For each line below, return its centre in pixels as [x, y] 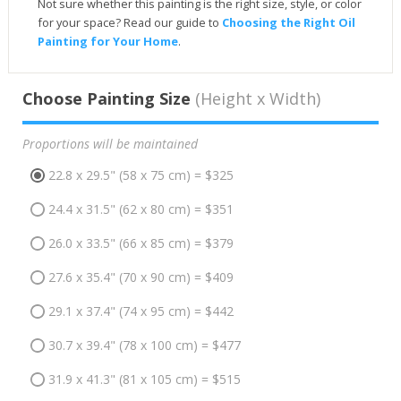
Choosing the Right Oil [288, 22]
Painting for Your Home [107, 41]
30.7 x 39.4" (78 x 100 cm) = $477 [144, 345]
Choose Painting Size [106, 98]
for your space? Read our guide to [129, 22]
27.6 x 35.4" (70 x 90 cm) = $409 [141, 277]
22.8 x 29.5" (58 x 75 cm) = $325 [141, 175]
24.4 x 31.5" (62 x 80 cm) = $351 [141, 209]
